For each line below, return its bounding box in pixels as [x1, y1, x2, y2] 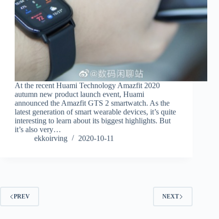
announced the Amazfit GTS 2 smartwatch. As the [15, 99, 170, 108]
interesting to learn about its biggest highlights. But [15, 116, 171, 125]
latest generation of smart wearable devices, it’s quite [15, 108, 176, 116]
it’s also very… [15, 125, 61, 134]
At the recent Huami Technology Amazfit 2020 [15, 81, 160, 90]
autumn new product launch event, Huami [15, 90, 144, 99]
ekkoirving [34, 134, 67, 143]
